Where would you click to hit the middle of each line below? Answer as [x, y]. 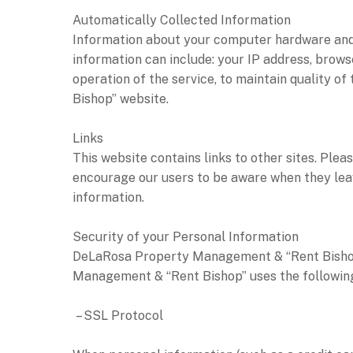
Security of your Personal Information [186, 236]
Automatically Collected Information [182, 20]
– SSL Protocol [118, 315]
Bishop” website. [121, 98]
